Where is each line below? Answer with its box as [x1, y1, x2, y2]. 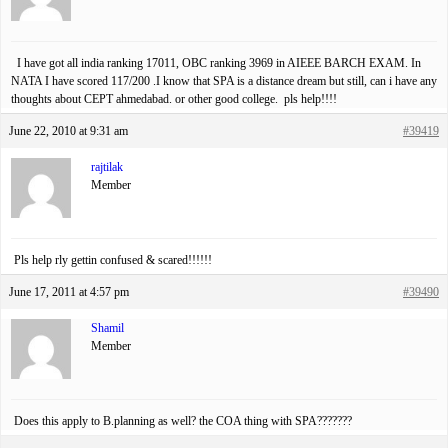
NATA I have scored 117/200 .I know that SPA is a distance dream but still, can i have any [11, 74, 437, 89]
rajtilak [91, 160, 123, 175]
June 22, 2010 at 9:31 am [9, 124, 128, 139]
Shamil [91, 321, 124, 336]
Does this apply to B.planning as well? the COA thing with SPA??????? [11, 414, 352, 429]
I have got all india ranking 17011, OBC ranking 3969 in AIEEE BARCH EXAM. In [11, 56, 421, 71]
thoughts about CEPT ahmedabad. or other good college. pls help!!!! [11, 92, 337, 107]
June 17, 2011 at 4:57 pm [9, 285, 129, 300]
